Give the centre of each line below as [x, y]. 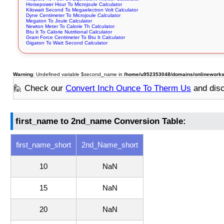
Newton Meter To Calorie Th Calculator [70, 26]
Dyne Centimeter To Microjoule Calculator [73, 15]
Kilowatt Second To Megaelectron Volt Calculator [82, 10]
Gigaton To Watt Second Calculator [67, 43]
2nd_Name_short [110, 145]
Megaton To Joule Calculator [59, 21]
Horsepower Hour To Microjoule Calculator [74, 4]
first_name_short [44, 145]
